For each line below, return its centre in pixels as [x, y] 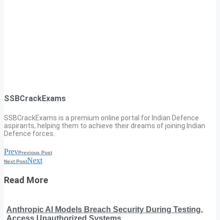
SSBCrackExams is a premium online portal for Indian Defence [101, 118]
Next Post [15, 161]
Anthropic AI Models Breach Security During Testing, [105, 209]
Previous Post [35, 152]
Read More [26, 180]
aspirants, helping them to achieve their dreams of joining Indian [105, 125]
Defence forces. [29, 133]
